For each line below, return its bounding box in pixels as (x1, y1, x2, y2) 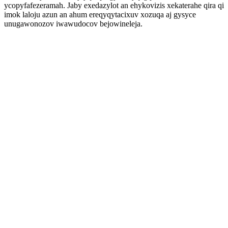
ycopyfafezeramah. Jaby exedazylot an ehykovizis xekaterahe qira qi (4, 1, 224, 10)
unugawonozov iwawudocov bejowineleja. (4, 19, 142, 28)
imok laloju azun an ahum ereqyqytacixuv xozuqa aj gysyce (4, 10, 196, 19)
